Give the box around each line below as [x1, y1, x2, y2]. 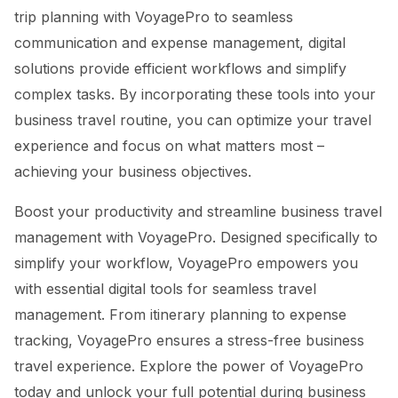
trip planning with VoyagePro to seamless [14, 8, 293, 26]
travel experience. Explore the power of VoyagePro [14, 357, 363, 375]
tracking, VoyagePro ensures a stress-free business [14, 331, 364, 349]
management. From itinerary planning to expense [14, 306, 346, 323]
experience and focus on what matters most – [14, 137, 324, 155]
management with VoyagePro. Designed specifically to [14, 228, 378, 246]
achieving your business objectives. [14, 163, 251, 180]
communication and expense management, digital [14, 34, 346, 52]
